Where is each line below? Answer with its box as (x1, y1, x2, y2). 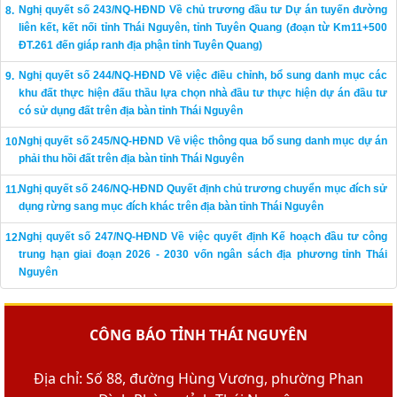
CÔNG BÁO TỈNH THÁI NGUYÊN (90, 325, 307, 345)
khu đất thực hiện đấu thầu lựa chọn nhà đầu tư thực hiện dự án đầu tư (19, 87, 387, 99)
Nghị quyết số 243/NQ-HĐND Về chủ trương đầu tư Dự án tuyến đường (19, 4, 387, 16)
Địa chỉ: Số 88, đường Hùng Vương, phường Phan (34, 369, 363, 388)
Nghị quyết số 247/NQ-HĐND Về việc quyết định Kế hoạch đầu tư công (19, 230, 387, 243)
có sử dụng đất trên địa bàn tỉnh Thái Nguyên (19, 105, 243, 117)
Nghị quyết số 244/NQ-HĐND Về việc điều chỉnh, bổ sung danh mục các (19, 69, 387, 82)
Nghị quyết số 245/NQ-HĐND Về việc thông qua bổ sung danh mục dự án (19, 135, 387, 147)
